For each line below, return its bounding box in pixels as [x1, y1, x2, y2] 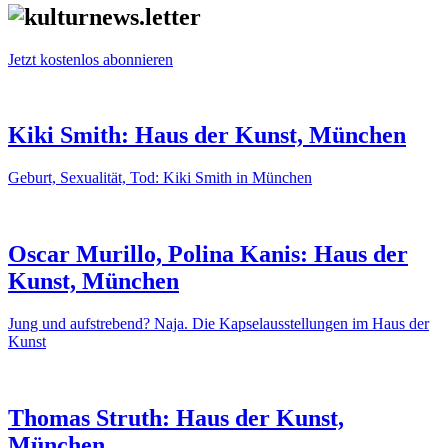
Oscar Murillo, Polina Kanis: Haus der [8, 241, 408, 268]
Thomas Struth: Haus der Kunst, [8, 405, 344, 432]
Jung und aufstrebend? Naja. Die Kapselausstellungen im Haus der [8, 315, 429, 333]
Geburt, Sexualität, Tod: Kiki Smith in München [8, 169, 312, 187]
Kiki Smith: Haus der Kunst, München [8, 122, 406, 149]
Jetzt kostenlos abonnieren [8, 50, 173, 68]
